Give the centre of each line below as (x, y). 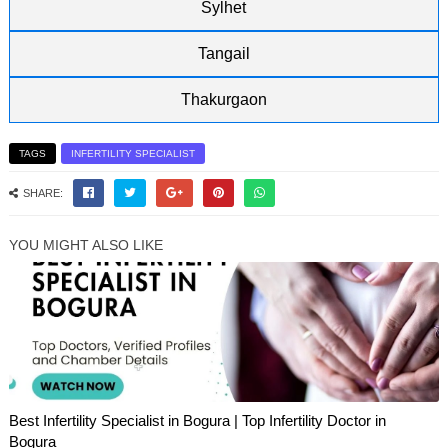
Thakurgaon (223, 99)
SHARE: (42, 193)
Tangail (223, 53)
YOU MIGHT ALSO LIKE (85, 245)
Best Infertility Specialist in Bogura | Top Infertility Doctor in (197, 420)
